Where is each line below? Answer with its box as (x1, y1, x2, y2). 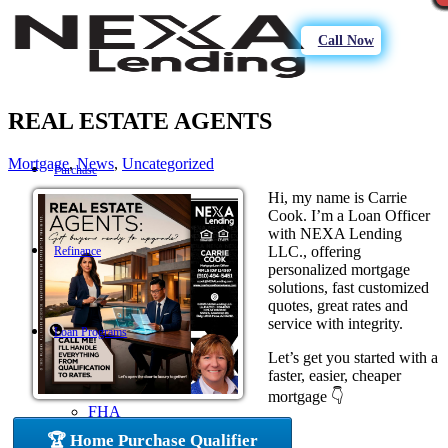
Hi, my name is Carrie (268, 188, 407, 206)
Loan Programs (54, 325, 127, 339)
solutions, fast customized (268, 278, 429, 296)
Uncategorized (122, 154, 214, 172)
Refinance (54, 244, 101, 258)
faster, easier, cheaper (268, 366, 401, 384)
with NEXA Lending (268, 224, 402, 242)
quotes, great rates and (268, 296, 408, 314)
